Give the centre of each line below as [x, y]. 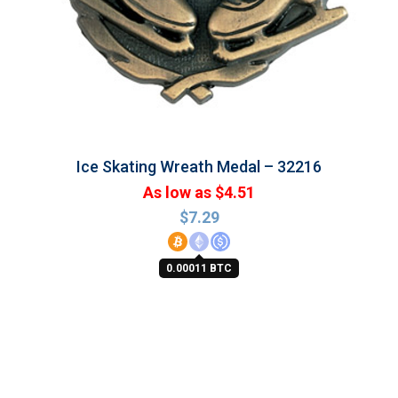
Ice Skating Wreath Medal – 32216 [199, 167]
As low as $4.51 [199, 192]
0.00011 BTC [199, 268]
